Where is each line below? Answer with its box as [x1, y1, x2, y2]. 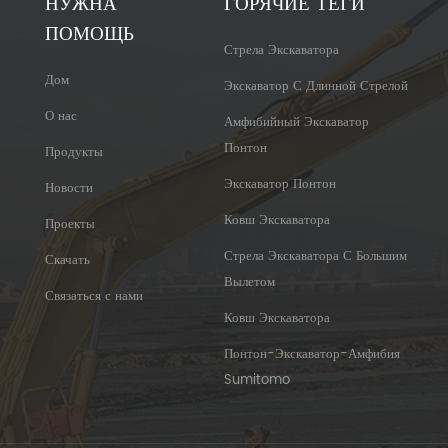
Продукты [44, 142, 103, 164]
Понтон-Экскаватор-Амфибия [223, 344, 400, 366]
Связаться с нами [44, 286, 143, 308]
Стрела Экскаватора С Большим [223, 246, 407, 268]
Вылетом [223, 272, 275, 294]
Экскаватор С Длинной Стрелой [223, 76, 408, 98]
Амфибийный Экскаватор [223, 112, 369, 134]
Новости [44, 178, 93, 200]
